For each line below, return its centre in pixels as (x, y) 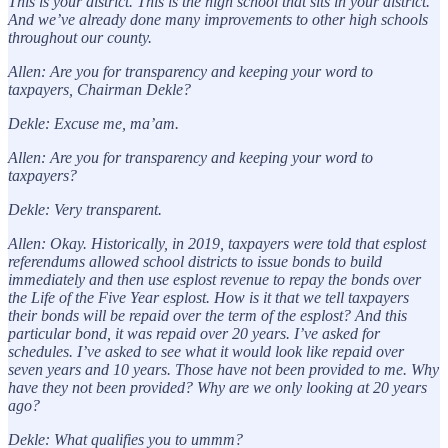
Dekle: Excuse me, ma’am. (93, 123)
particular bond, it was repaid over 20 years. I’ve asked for (194, 333)
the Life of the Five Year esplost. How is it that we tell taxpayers (208, 297)
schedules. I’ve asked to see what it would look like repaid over (206, 351)
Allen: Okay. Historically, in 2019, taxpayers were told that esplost (217, 243)
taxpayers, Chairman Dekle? (99, 89)
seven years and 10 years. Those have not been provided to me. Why (223, 369)
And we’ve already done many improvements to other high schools (218, 19)
